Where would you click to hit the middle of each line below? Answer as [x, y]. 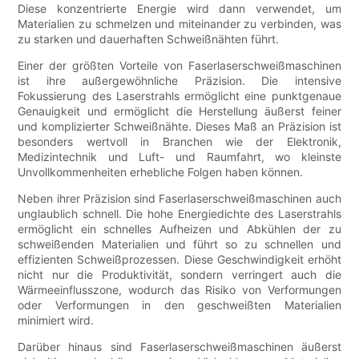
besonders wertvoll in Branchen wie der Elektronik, [179, 141]
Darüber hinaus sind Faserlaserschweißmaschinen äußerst [179, 346]
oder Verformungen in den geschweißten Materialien [179, 305]
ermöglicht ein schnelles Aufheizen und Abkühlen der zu [179, 228]
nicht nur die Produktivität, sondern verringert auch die [179, 274]
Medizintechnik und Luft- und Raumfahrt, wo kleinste [179, 156]
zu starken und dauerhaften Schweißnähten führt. [149, 38]
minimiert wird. [56, 320]
